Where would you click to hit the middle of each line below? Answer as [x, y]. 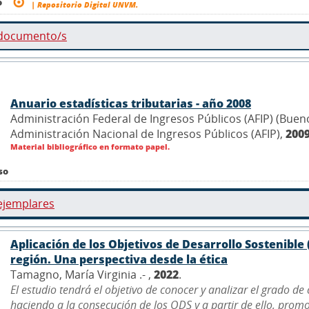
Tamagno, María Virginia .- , [82, 275]
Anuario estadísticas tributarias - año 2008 [131, 104]
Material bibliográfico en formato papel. [90, 147]
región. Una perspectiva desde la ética [119, 260]
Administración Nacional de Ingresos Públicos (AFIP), [148, 134]
